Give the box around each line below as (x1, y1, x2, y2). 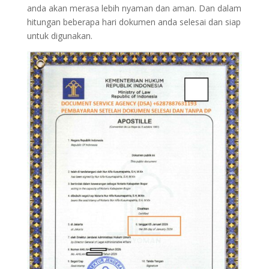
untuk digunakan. (26, 30, 92, 41)
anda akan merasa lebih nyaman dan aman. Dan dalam (26, 2, 241, 14)
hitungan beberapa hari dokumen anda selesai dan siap (26, 16, 241, 28)
